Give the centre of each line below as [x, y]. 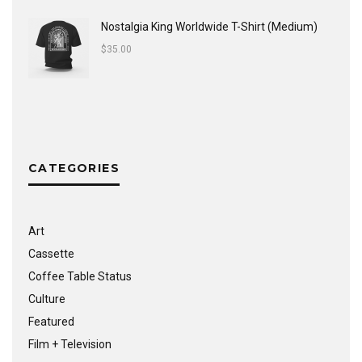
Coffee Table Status [80, 277]
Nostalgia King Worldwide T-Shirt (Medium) [209, 27]
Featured [51, 322]
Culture [47, 299]
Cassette [51, 254]
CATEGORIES [74, 168]
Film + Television [70, 345]
